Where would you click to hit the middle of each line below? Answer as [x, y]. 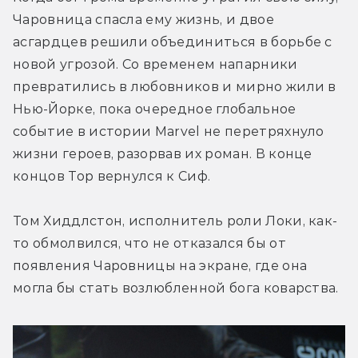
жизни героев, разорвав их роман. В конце [163, 153]
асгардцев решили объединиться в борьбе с [173, 42]
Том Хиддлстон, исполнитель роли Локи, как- [175, 221]
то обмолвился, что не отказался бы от [149, 243]
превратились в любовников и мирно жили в [175, 86]
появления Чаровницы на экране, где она [160, 265]
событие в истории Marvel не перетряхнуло [169, 131]
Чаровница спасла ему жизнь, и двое [143, 19]
